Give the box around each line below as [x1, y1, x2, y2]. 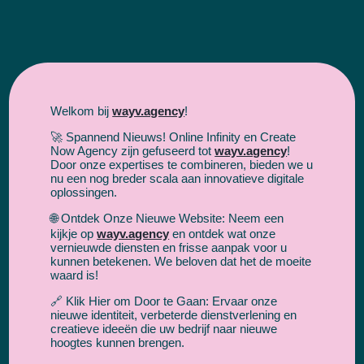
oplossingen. [50, 184, 118, 199]
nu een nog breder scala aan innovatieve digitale [50, 171, 305, 185]
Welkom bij [50, 103, 113, 118]
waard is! [50, 267, 99, 282]
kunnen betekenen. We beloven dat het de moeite [50, 253, 312, 268]
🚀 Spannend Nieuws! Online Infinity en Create [50, 129, 297, 144]
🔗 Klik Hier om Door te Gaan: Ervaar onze [50, 293, 278, 308]
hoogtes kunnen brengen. [50, 335, 185, 349]
